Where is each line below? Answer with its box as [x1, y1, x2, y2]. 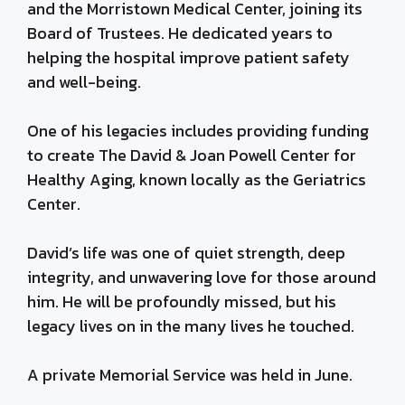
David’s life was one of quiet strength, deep [27, 240, 345, 265]
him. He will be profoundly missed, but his [27, 289, 336, 314]
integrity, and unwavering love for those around [27, 265, 376, 289]
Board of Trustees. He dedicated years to [27, 21, 333, 45]
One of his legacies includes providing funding [27, 118, 369, 143]
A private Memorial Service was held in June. [27, 363, 353, 387]
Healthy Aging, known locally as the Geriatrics [27, 167, 366, 192]
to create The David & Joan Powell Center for [27, 143, 356, 167]
